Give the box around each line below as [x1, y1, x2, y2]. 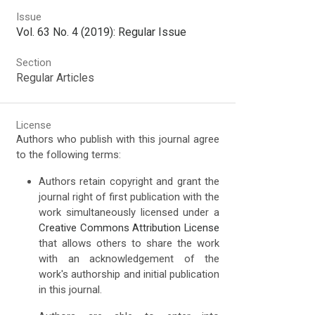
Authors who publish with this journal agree [16, 132, 220, 146]
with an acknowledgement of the [39, 252, 220, 265]
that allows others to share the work [39, 236, 220, 250]
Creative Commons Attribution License [39, 221, 220, 234]
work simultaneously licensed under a [39, 205, 220, 219]
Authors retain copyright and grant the [39, 174, 220, 188]
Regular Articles [16, 71, 95, 85]
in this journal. [39, 283, 103, 296]
